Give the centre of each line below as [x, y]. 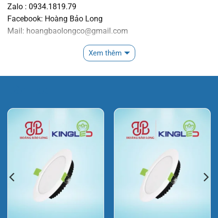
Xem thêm [105, 53]
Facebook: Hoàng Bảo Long [55, 18]
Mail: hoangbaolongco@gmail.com [68, 31]
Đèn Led [29, 90]
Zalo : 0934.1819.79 [42, 6]
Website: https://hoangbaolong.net [67, 43]
